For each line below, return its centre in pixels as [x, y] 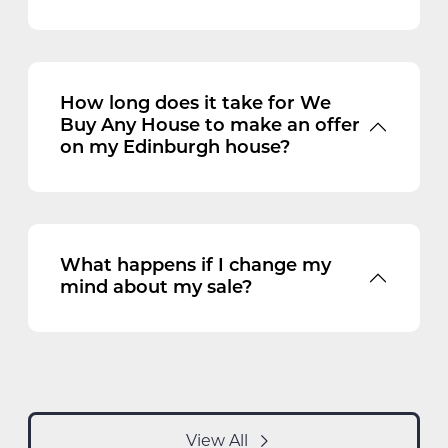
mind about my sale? [156, 288]
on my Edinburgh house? [175, 148]
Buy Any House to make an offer [210, 126]
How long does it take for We [195, 104]
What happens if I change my [195, 266]
